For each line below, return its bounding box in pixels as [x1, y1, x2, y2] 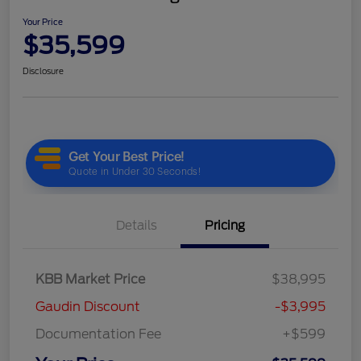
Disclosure [23, 65, 64, 76]
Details [115, 218, 157, 233]
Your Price [23, 16, 63, 27]
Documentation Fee [35, 326, 161, 342]
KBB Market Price [35, 271, 145, 287]
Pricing [205, 218, 245, 233]
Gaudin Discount [35, 298, 140, 314]
